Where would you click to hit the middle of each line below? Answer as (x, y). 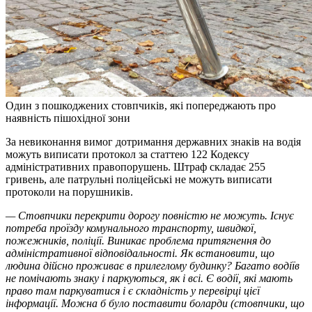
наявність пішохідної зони (68, 118)
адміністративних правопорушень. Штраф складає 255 (135, 166)
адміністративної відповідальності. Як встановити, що (140, 253)
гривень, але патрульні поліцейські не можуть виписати (139, 179)
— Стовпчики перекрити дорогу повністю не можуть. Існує (150, 215)
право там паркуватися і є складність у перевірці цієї (133, 290)
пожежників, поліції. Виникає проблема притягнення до (138, 240)
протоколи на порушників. (69, 192)
